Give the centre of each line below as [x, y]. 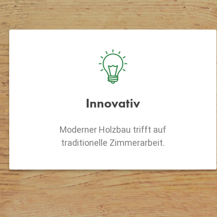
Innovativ [113, 103]
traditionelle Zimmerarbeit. [113, 142]
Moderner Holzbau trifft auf [113, 129]
